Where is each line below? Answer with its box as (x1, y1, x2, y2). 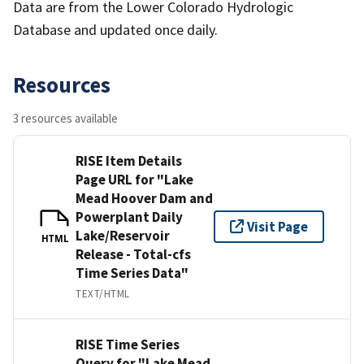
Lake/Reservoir (76, 226, 170, 245)
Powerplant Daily (76, 207, 183, 226)
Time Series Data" (76, 263, 188, 282)
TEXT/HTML (76, 286, 130, 301)
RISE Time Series (76, 335, 180, 353)
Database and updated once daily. (13, 19, 218, 39)
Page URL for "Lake (76, 170, 193, 188)
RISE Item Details (76, 151, 182, 170)
